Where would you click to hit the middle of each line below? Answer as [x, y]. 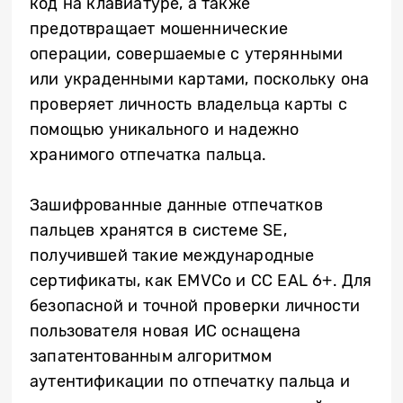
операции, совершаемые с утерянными [187, 54]
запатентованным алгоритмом [151, 356]
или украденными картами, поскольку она [200, 79]
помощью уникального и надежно [165, 129]
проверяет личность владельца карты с [188, 104]
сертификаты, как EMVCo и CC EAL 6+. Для [201, 280]
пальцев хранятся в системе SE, [158, 230]
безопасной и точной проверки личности [195, 305]
